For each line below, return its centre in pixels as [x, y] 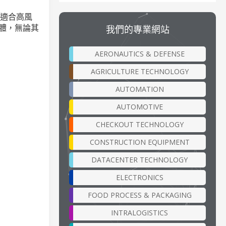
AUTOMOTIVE [139, 106]
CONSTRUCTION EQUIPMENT [139, 142]
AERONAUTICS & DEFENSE [139, 53]
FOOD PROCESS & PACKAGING [139, 195]
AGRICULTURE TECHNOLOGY [139, 71]
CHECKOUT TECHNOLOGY [139, 124]
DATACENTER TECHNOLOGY [139, 159]
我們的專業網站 [137, 29]
